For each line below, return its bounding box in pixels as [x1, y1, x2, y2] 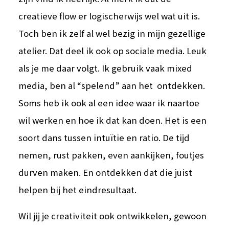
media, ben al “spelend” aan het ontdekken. [18, 79, 205, 92]
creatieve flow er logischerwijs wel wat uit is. [18, 10, 200, 22]
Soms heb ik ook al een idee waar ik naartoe [18, 97, 200, 109]
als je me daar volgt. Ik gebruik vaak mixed [18, 62, 193, 75]
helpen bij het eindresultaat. [18, 184, 137, 196]
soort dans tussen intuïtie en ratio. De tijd [18, 131, 190, 144]
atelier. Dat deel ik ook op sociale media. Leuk [18, 44, 207, 57]
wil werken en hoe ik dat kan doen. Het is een [18, 114, 207, 127]
